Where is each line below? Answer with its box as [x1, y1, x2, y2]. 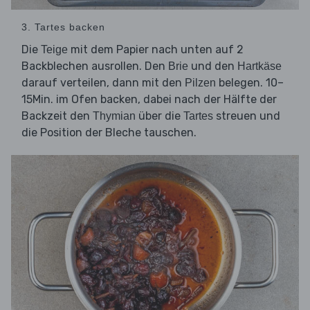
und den [188, 60, 237, 73]
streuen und [213, 109, 280, 123]
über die [136, 109, 183, 123]
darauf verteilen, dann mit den [21, 76, 185, 90]
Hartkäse [237, 60, 282, 73]
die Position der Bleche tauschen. [21, 126, 197, 140]
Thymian [93, 110, 136, 122]
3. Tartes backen [21, 21, 105, 33]
